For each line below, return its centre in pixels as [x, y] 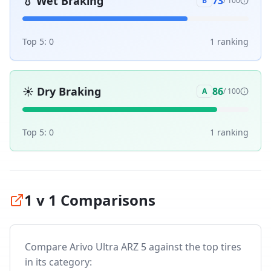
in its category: [58, 262]
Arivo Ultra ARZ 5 [108, 247]
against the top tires [194, 247]
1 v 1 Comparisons [90, 200]
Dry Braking [69, 91]
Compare [47, 247]
